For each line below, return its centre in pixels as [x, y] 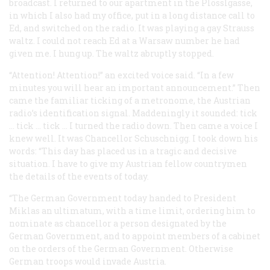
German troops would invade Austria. [88, 261]
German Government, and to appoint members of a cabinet [135, 236]
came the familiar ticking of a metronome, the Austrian [130, 100]
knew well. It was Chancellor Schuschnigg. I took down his [133, 138]
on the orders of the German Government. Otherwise [121, 248]
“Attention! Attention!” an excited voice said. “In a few [121, 75]
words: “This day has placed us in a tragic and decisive [123, 151]
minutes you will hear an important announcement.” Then [135, 87]
